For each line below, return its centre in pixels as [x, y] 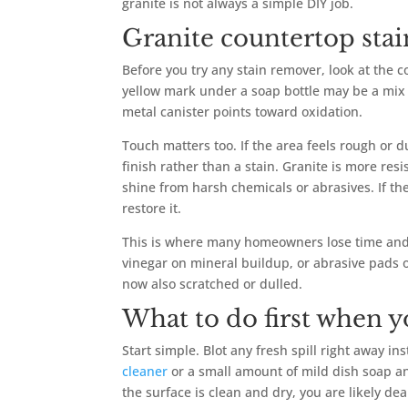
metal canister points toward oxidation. [243, 112]
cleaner [145, 372]
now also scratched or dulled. [213, 284]
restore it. [152, 209]
